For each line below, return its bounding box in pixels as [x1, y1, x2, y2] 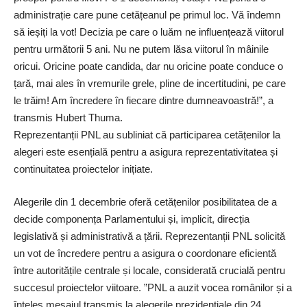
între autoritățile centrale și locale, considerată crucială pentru [14, 264, 285, 276]
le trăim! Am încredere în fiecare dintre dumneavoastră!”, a [14, 95, 273, 107]
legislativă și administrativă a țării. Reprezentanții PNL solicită [14, 230, 285, 242]
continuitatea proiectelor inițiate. [14, 163, 153, 175]
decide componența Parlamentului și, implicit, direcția [14, 212, 249, 225]
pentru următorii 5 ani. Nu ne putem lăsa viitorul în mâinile [14, 43, 269, 56]
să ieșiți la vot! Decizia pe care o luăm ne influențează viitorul [14, 26, 284, 38]
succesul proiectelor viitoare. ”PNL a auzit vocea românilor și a [14, 281, 292, 293]
